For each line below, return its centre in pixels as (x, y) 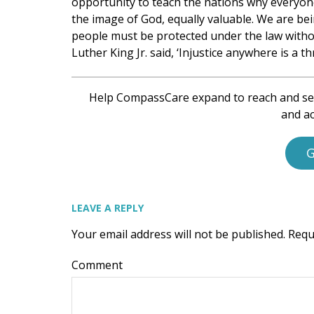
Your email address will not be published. (178, 234)
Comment (97, 265)
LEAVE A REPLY (108, 208)
